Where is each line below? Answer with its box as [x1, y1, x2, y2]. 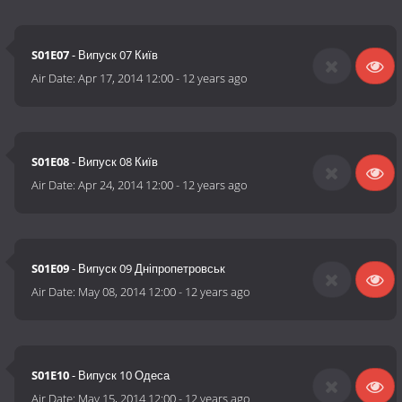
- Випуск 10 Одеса [69, 367, 170, 384]
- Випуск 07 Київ [69, 47, 159, 64]
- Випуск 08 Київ [69, 153, 159, 170]
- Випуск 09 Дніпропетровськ [69, 260, 226, 277]
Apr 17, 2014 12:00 [78, 70, 174, 87]
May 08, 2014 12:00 [78, 284, 177, 301]
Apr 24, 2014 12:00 [78, 177, 174, 194]
